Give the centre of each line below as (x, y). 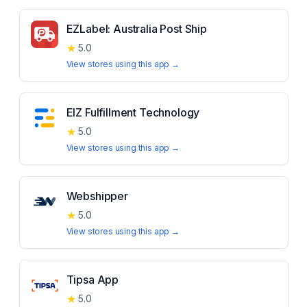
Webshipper (97, 196)
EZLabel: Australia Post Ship (137, 29)
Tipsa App (93, 280)
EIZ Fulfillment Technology (133, 112)
